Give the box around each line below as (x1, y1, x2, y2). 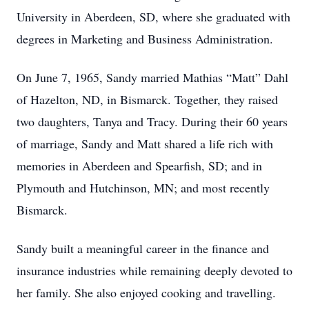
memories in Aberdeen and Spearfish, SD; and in (17, 157, 262, 174)
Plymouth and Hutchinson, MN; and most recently (17, 179, 270, 196)
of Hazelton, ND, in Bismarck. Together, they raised (17, 91, 278, 108)
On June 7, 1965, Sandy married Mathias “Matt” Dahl (17, 69, 288, 86)
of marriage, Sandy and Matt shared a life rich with (17, 135, 273, 152)
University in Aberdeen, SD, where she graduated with (17, 8, 290, 25)
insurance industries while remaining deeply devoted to (17, 262, 292, 279)
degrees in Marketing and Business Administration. (17, 30, 273, 47)
